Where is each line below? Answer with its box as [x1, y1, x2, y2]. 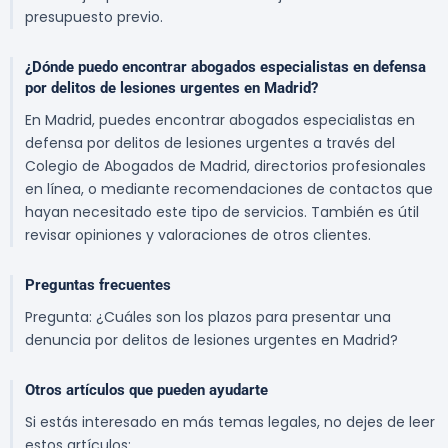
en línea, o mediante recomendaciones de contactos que [25, 179, 433, 200]
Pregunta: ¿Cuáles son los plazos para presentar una [25, 307, 391, 328]
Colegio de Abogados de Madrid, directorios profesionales [25, 156, 426, 177]
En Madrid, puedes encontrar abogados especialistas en [25, 110, 415, 131]
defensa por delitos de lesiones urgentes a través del [25, 133, 395, 154]
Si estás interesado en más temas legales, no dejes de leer [25, 412, 435, 433]
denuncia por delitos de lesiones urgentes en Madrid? [25, 330, 398, 351]
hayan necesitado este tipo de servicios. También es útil [25, 202, 419, 223]
